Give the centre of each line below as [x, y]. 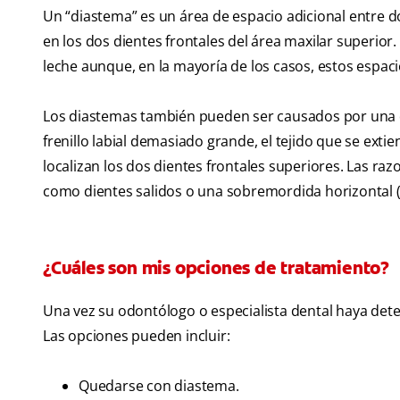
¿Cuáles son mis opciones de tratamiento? [216, 268]
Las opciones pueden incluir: [137, 336]
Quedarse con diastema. [159, 386]
